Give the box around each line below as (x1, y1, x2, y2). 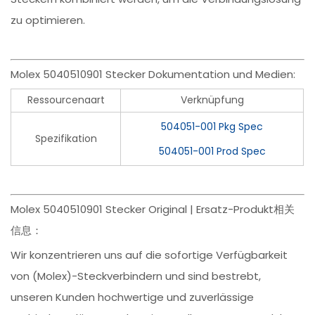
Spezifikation (34, 131, 97, 146)
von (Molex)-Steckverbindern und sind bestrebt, (11, 269, 262, 284)
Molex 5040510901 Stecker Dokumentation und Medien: (11, 67, 296, 82)
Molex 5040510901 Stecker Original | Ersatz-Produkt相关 (11, 202, 295, 217)
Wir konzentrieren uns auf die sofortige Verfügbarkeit (11, 247, 288, 263)
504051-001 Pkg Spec (161, 120, 264, 134)
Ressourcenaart (27, 93, 105, 108)
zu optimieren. (11, 13, 86, 28)
